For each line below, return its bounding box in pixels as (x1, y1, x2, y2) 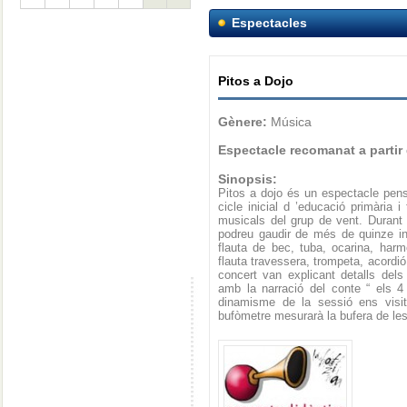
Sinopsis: (218, 172, 277, 186)
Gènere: (218, 114, 267, 129)
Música (267, 114, 312, 129)
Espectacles (232, 15, 307, 30)
